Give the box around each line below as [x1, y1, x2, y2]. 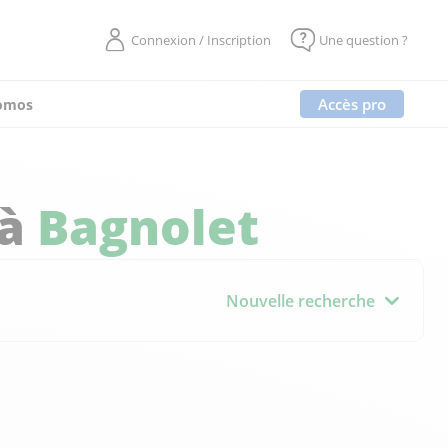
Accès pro [318, 94, 386, 114]
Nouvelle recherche [226, 289, 375, 312]
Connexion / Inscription [131, 31, 271, 49]
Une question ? [319, 31, 408, 49]
